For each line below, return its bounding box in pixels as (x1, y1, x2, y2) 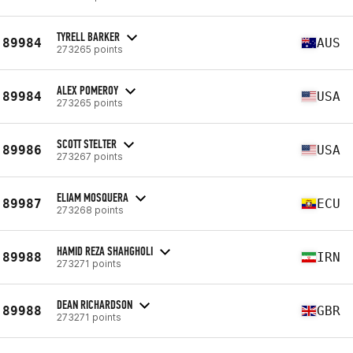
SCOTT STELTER (57, 136, 117, 151)
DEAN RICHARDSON (57, 296, 132, 312)
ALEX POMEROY (57, 82, 118, 98)
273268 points (57, 203, 124, 216)
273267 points (57, 150, 123, 162)
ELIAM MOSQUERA (57, 189, 128, 205)
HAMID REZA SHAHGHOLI (57, 243, 153, 258)
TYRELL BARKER (57, 28, 120, 44)
